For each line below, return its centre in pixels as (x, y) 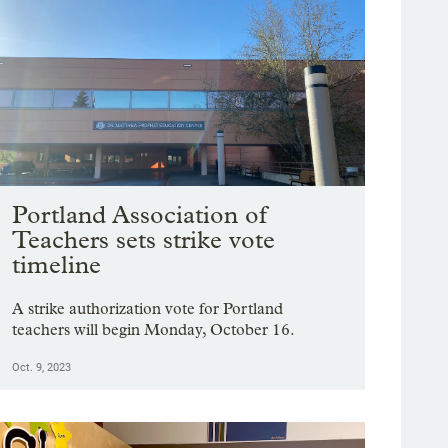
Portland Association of (140, 215)
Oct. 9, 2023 (42, 368)
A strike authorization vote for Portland (148, 309)
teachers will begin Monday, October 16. (154, 330)
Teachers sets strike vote (144, 240)
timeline (57, 265)
